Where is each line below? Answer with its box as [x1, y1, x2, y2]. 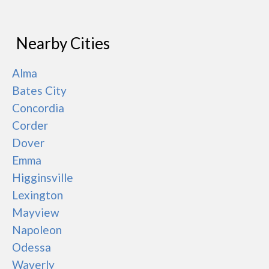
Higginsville [12, 171, 73, 184]
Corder [12, 118, 48, 132]
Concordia [12, 101, 64, 115]
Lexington [12, 188, 63, 202]
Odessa [12, 240, 51, 254]
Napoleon [12, 223, 62, 237]
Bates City [12, 83, 67, 97]
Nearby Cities [16, 34, 110, 53]
